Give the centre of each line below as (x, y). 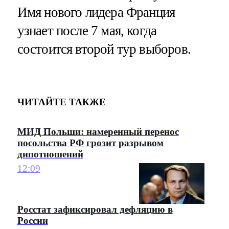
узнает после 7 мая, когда (87, 30)
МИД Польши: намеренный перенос (98, 131)
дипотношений (50, 154)
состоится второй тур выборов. (104, 49)
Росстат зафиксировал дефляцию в (95, 210)
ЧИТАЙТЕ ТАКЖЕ (61, 102)
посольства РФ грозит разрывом (90, 143)
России (32, 221)
